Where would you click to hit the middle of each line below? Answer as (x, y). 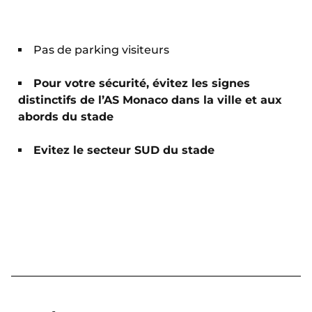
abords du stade (66, 117)
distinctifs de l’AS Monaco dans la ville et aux (150, 100)
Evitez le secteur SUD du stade (124, 150)
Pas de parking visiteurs (101, 50)
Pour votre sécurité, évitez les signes (142, 84)
